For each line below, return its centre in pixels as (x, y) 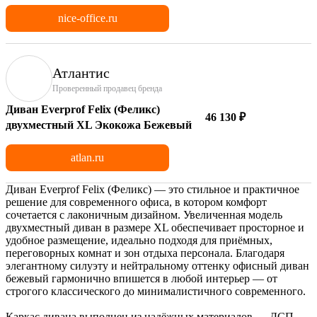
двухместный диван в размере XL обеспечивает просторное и (155, 227)
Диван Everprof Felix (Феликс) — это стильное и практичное (152, 189)
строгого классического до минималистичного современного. (156, 291)
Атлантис (81, 73)
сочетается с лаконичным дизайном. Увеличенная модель (144, 214)
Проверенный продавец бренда (107, 88)
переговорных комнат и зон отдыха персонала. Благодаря (145, 253)
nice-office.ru (87, 18)
